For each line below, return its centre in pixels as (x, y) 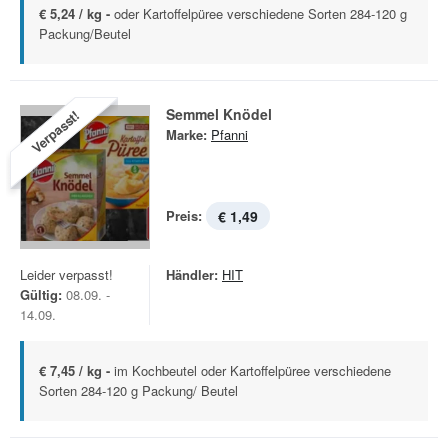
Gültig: (41, 294)
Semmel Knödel (219, 114)
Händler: (192, 274)
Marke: (186, 134)
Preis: (184, 215)
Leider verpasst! (66, 274)
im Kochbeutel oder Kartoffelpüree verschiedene (252, 370)
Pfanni (229, 134)
